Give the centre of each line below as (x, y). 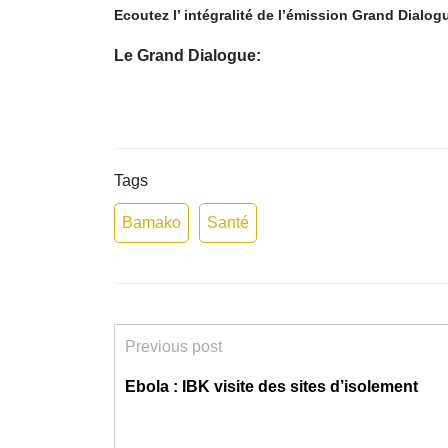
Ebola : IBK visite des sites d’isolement (271, 386)
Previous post (173, 346)
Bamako (151, 222)
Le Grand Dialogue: (189, 55)
